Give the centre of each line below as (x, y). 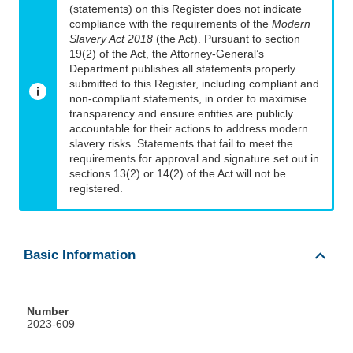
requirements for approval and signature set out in (194, 159)
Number (48, 312)
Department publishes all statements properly (182, 69)
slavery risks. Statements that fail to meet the (181, 144)
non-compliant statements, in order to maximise (188, 99)
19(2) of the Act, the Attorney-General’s (167, 54)
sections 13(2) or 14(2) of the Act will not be (178, 174)
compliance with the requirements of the (171, 24)
